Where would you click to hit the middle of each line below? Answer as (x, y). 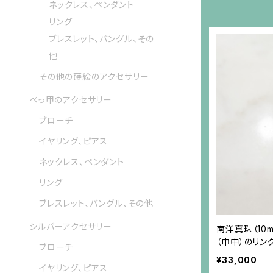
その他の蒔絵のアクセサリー (94, 77)
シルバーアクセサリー (71, 227)
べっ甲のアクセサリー (71, 100)
